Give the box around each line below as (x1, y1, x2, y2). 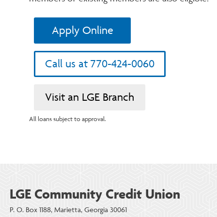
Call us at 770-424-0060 (45, 57, 155, 70)
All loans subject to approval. (29, 115, 106, 123)
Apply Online (51, 24, 113, 37)
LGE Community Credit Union (10, 185, 180, 202)
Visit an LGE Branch (45, 91, 134, 104)
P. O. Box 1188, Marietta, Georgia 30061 (10, 205, 127, 214)
